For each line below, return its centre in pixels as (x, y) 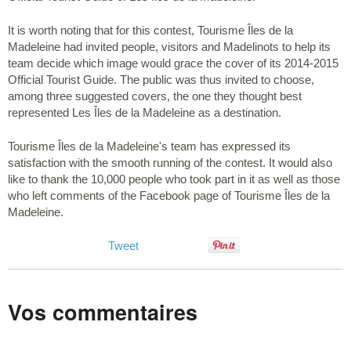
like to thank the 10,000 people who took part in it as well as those (174, 179)
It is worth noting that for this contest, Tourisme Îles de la (150, 30)
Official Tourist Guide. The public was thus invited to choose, (161, 79)
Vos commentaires (103, 311)
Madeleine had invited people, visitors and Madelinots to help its (169, 46)
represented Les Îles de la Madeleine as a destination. (145, 112)
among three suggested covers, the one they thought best (155, 96)
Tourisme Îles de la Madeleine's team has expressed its (149, 146)
